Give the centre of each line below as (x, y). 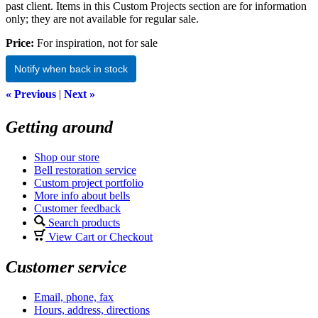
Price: (20, 43)
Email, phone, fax (74, 297)
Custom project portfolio (89, 182)
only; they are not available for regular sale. (102, 18)
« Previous (31, 94)
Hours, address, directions (92, 309)
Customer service (66, 267)
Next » (79, 94)
